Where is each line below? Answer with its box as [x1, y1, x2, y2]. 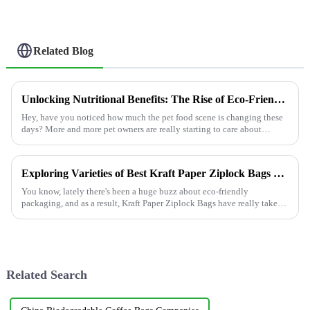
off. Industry [21, 210, 67, 221]
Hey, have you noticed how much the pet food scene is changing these [21, 112, 283, 123]
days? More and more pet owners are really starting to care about [21, 124, 262, 135]
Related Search [6, 268, 87, 282]
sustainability [21, 136, 73, 147]
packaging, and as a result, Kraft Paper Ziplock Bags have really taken [21, 198, 282, 209]
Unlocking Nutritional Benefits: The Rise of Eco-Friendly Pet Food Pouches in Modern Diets [273, 93, 285, 106]
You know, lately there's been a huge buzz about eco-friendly [21, 186, 248, 197]
